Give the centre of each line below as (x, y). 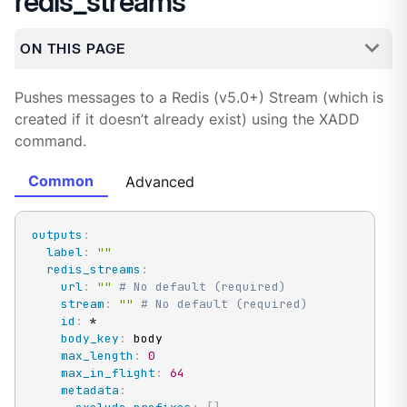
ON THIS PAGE (72, 48)
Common (61, 181)
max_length (97, 355)
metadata (89, 390)
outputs (57, 234)
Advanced (160, 182)
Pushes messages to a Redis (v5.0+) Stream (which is (199, 98)
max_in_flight (108, 372)
